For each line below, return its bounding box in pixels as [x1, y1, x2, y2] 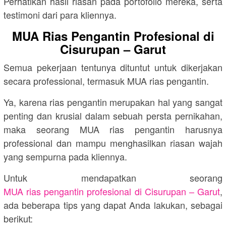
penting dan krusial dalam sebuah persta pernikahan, [4, 108, 222, 122]
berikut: [4, 211, 33, 225]
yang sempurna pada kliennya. [4, 149, 127, 163]
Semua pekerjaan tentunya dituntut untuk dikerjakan [4, 60, 222, 74]
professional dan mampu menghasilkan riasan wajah [4, 136, 222, 149]
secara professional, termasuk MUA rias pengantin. [4, 74, 209, 87]
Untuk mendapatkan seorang [4, 171, 222, 184]
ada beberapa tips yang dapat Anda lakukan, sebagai [4, 198, 222, 211]
